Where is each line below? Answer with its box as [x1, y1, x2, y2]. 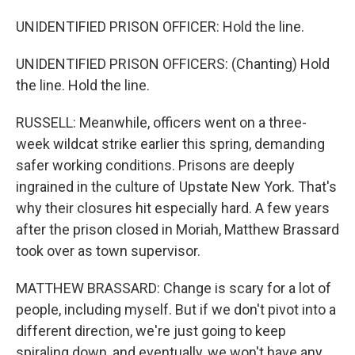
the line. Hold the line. [16, 77, 150, 94]
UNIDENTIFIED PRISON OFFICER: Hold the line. [16, 18, 304, 35]
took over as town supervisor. [16, 242, 200, 259]
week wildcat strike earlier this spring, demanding [16, 136, 325, 152]
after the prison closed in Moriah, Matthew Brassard [16, 221, 339, 238]
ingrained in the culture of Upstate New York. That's [16, 178, 337, 195]
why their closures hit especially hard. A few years [16, 200, 330, 216]
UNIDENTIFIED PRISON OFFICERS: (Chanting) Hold [16, 55, 330, 72]
